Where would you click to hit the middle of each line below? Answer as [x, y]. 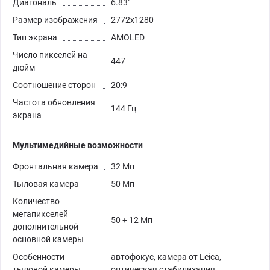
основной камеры [48, 239]
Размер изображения [55, 20]
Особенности [39, 256]
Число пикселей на [50, 55]
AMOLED [128, 37]
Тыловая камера [46, 184]
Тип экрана [35, 37]
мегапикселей [40, 214]
